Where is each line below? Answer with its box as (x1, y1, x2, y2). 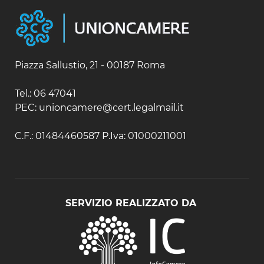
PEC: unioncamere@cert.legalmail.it (15, 102, 186, 114)
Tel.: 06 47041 (15, 88, 78, 100)
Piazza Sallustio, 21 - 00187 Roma (15, 60, 167, 71)
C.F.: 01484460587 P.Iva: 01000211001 (15, 130, 186, 142)
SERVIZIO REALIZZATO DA (65, 197, 196, 209)
